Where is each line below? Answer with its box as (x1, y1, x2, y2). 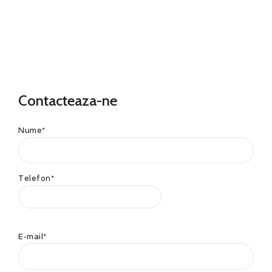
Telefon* (18, 172, 54, 183)
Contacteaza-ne (18, 91, 117, 109)
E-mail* (18, 231, 47, 242)
